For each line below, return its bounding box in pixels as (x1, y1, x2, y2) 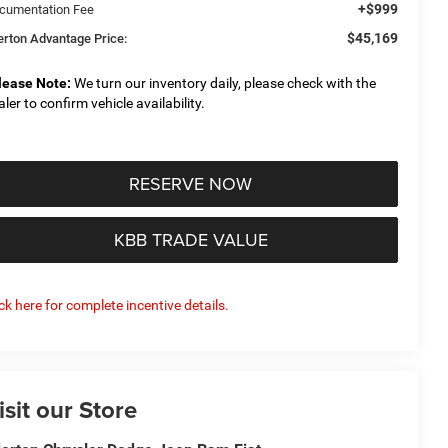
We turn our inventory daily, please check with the (71, 74, 377, 91)
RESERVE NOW (129, 170, 252, 196)
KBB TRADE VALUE (113, 226, 268, 252)
